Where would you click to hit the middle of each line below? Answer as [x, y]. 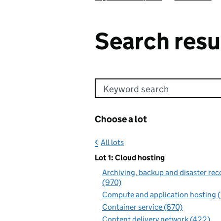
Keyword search [136, 89]
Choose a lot [121, 119]
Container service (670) [142, 207]
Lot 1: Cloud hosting [130, 158]
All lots [112, 142]
